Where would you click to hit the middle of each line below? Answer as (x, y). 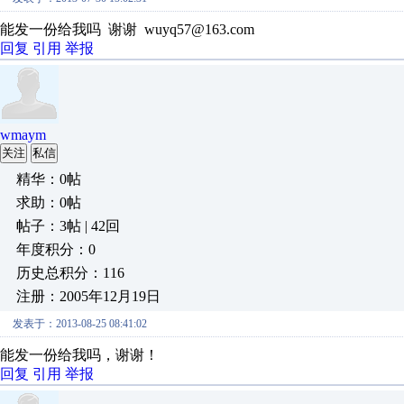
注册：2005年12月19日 (88, 296)
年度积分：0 (56, 249)
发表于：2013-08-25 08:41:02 (80, 324)
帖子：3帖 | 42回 (68, 226)
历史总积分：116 (70, 273)
